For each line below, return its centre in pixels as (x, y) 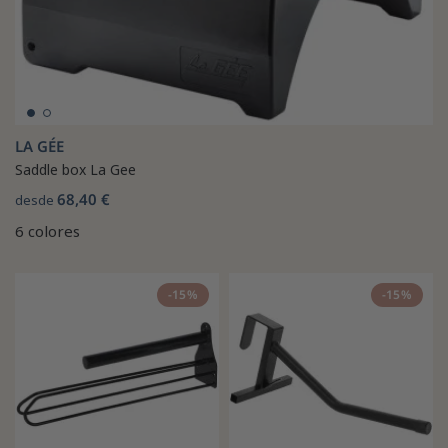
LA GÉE (39, 145)
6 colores (47, 230)
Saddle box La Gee (75, 169)
